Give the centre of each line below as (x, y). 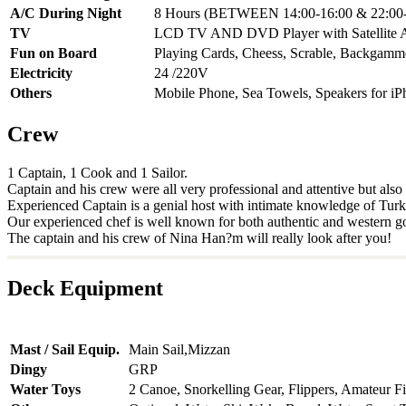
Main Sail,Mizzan (179, 350)
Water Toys (45, 390)
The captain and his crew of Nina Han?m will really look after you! (199, 237)
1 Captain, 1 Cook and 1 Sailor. (97, 172)
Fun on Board (53, 53)
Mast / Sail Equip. (65, 350)
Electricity (41, 72)
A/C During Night (66, 13)
